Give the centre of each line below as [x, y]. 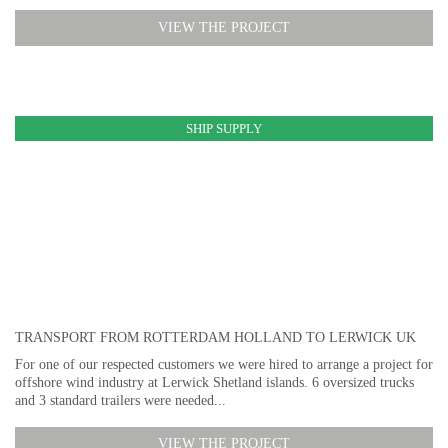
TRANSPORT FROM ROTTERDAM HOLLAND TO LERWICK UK [215, 338]
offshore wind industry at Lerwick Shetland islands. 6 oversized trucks [214, 382]
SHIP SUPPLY [224, 128]
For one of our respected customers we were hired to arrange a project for [224, 364]
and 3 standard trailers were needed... [120, 400]
